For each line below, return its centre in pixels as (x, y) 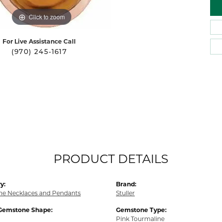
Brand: (126, 184)
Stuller (125, 193)
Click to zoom (47, 16)
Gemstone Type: (141, 210)
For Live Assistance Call (39, 41)
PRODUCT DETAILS (111, 159)
